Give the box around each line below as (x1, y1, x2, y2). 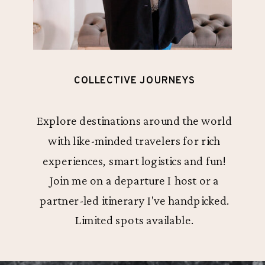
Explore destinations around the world (36, 114, 232, 128)
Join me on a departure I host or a (49, 173, 219, 188)
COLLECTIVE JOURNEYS (74, 74, 195, 88)
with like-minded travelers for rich (48, 134, 221, 148)
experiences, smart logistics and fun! (43, 154, 226, 167)
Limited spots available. (75, 214, 193, 227)
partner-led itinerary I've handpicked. (39, 193, 230, 207)
